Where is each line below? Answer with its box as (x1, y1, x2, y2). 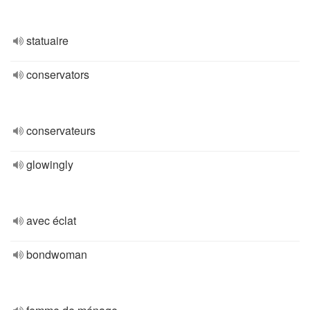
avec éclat (26, 212, 76, 228)
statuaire (26, 33, 69, 48)
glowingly (26, 156, 73, 172)
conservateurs (26, 122, 95, 138)
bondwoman (26, 246, 87, 262)
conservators (26, 66, 89, 82)
